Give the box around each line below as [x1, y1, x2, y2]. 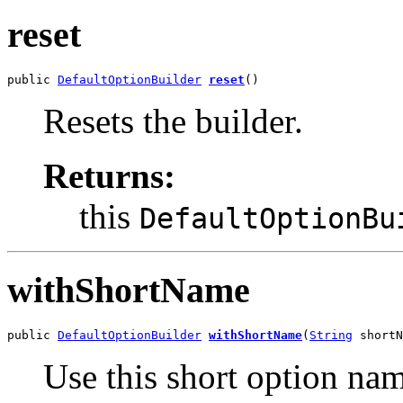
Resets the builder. [43, 101, 303, 140]
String [309, 328, 353, 342]
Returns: [43, 156, 175, 195]
